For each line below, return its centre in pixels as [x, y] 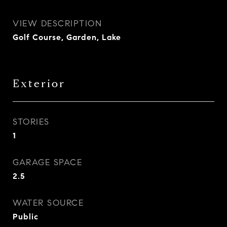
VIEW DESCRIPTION [57, 24]
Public [26, 217]
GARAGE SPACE [47, 162]
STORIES [31, 122]
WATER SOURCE [48, 203]
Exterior [39, 84]
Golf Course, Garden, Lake [67, 37]
